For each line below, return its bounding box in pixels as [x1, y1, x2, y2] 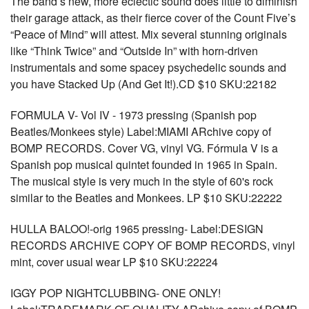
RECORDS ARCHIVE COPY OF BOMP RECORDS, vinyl [10, 237, 295, 253]
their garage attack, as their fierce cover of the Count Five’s [10, 10, 296, 26]
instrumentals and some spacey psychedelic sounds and [10, 59, 286, 75]
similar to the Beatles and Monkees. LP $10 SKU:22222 [10, 190, 282, 206]
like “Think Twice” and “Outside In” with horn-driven [10, 43, 258, 59]
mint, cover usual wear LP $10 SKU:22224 [10, 254, 218, 270]
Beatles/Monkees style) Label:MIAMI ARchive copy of [10, 123, 271, 139]
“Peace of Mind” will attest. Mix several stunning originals [10, 26, 287, 42]
